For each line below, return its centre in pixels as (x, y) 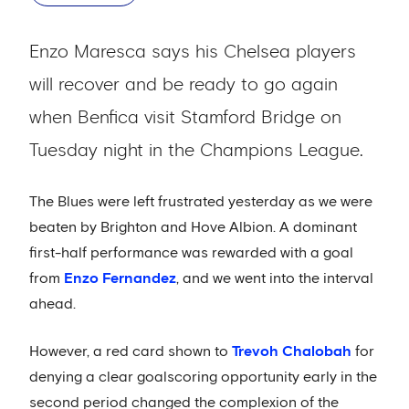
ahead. (52, 304)
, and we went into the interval (275, 278)
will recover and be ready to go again (184, 85)
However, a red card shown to (131, 351)
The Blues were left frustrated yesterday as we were (201, 202)
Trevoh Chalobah (292, 351)
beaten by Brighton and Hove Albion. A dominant (193, 227)
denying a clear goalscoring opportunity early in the (203, 377)
